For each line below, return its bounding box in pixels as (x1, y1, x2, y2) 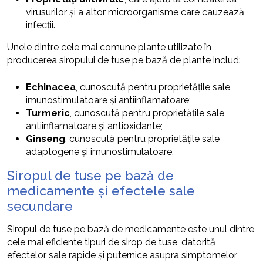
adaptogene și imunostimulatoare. (26, 146, 174, 157)
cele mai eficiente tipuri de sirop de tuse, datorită (7, 236, 215, 248)
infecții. (26, 19, 55, 31)
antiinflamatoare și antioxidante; (26, 120, 163, 131)
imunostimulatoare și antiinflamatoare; (26, 94, 191, 106)
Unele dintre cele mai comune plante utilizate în (7, 41, 211, 53)
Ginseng (26, 133, 65, 144)
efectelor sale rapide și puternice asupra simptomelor (7, 249, 237, 261)
